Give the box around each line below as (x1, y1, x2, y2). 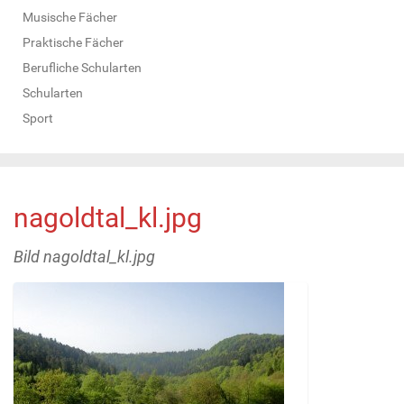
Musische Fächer (23, 9, 117, 24)
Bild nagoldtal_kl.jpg (14, 246, 155, 266)
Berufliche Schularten (23, 60, 142, 75)
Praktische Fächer (23, 34, 124, 50)
